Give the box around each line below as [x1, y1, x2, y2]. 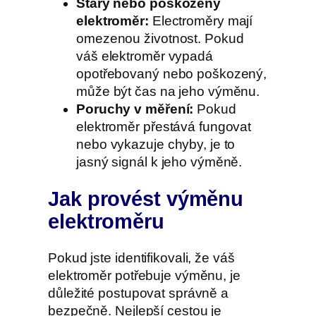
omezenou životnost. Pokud [76, 31, 244, 47]
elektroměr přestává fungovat [76, 119, 252, 135]
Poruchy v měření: [76, 102, 194, 117]
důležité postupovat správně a [48, 286, 229, 301]
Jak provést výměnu [48, 187, 244, 210]
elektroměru [48, 209, 164, 233]
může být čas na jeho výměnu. [76, 84, 260, 99]
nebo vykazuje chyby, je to [76, 137, 236, 152]
